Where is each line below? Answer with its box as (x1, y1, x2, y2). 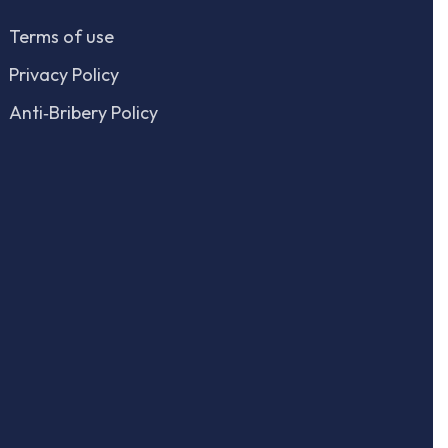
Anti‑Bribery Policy (9, 101, 159, 124)
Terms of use (9, 25, 115, 48)
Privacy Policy (9, 63, 120, 86)
